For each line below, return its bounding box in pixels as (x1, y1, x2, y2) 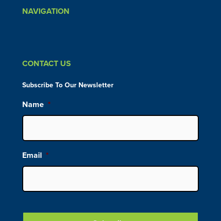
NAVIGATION (22, 6, 70, 16)
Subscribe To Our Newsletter (22, 80, 113, 89)
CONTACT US (22, 58, 71, 69)
